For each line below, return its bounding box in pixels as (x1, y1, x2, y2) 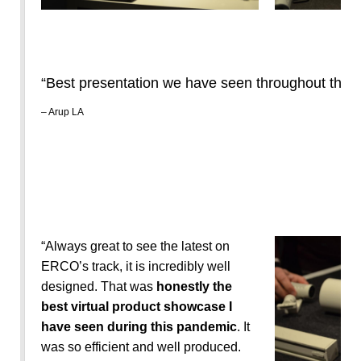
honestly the (156, 280, 232, 294)
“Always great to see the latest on (41, 239, 230, 254)
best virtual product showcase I (41, 300, 232, 314)
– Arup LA (41, 106, 84, 118)
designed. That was (41, 280, 156, 294)
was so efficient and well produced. (41, 340, 241, 355)
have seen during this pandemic (41, 320, 237, 334)
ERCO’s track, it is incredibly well (41, 259, 230, 274)
